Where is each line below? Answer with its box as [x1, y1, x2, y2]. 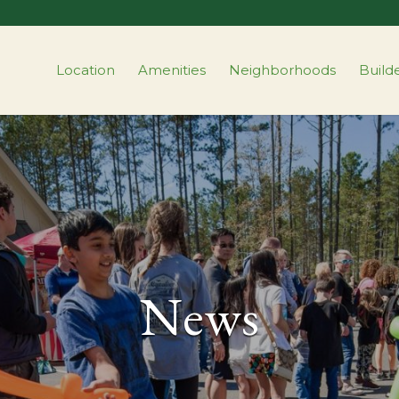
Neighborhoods [229, 61, 337, 78]
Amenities [138, 61, 207, 78]
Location [56, 61, 116, 78]
